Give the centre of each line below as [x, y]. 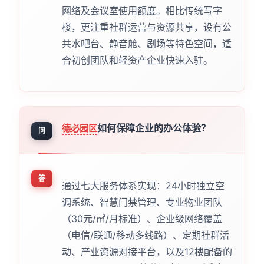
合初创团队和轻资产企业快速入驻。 [137, 60]
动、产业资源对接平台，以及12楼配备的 [147, 251]
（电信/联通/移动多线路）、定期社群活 [145, 235]
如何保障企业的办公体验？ [154, 128]
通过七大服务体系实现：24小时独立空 [143, 185]
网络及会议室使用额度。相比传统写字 [142, 10]
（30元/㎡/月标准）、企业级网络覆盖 [142, 218]
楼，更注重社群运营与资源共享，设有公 [146, 27]
